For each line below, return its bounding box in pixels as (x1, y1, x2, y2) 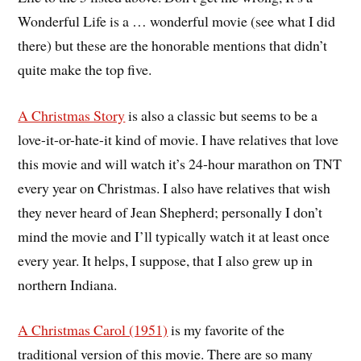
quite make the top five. (18, 59, 152, 79)
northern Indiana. (18, 274, 118, 294)
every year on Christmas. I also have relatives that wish (18, 177, 331, 197)
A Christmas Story (18, 105, 126, 125)
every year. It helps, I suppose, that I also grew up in (18, 250, 313, 270)
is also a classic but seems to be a (125, 105, 318, 125)
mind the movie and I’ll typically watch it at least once (18, 226, 330, 246)
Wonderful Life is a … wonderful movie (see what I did (18, 10, 336, 31)
